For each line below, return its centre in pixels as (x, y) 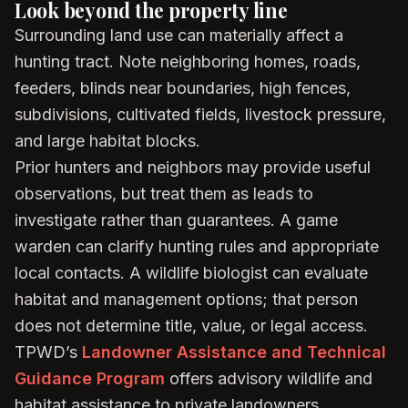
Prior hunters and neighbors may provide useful (193, 167)
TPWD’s (48, 352)
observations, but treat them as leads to (164, 194)
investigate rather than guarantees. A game (176, 220)
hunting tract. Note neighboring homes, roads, (188, 61)
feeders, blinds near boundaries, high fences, (183, 88)
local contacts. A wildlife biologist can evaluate (191, 273)
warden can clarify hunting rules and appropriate (197, 246)
